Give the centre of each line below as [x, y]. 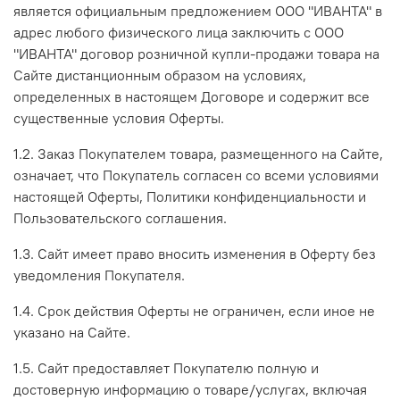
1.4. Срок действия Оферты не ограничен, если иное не [194, 310]
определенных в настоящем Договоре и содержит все [192, 96]
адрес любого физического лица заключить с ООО [179, 32]
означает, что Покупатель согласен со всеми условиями [196, 175]
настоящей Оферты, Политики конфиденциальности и [190, 196]
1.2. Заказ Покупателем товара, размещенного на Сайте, [198, 153]
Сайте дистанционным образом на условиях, [160, 75]
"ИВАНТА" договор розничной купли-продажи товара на [196, 53]
